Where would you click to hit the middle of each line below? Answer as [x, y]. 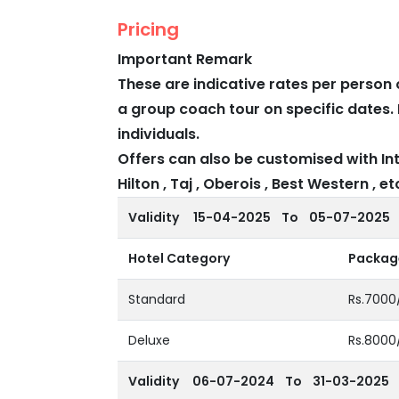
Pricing [148, 29]
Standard [157, 299]
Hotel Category [179, 258]
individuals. [159, 134]
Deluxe [149, 340]
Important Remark [185, 59]
